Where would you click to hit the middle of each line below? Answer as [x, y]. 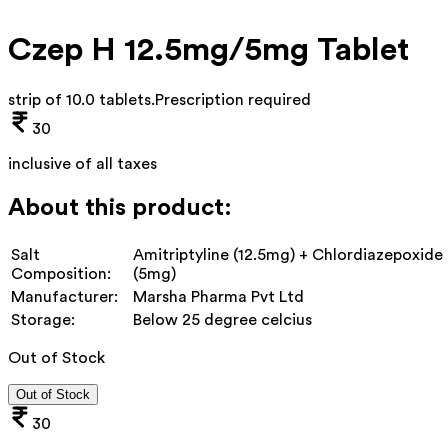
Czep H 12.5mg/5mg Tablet [208, 50]
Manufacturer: [64, 296]
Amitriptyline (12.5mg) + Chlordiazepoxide [288, 254]
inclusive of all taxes [82, 163]
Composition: [61, 273]
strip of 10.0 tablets [79, 99]
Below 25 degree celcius [222, 319]
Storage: [43, 319]
